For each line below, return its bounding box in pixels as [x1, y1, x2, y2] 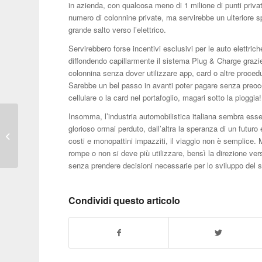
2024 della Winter [20, 137, 79, 149]
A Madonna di [20, 112, 67, 124]
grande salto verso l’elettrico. [68, 23, 167, 35]
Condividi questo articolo [68, 193, 181, 207]
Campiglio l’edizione [20, 125, 88, 136]
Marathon [20, 149, 52, 161]
